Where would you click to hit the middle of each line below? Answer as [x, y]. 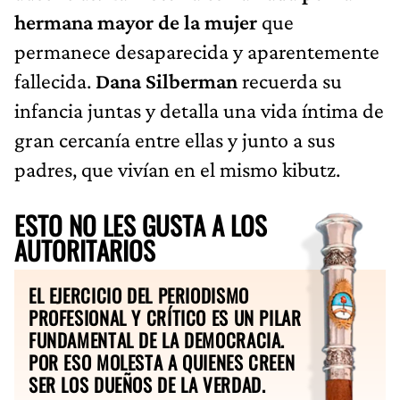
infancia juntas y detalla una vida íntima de [199, 110]
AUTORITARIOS [85, 250]
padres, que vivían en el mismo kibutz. [177, 169]
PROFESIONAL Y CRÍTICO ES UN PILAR [165, 317]
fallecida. [55, 80]
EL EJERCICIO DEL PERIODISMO [139, 295]
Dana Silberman [167, 80]
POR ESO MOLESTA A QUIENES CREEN [162, 362]
